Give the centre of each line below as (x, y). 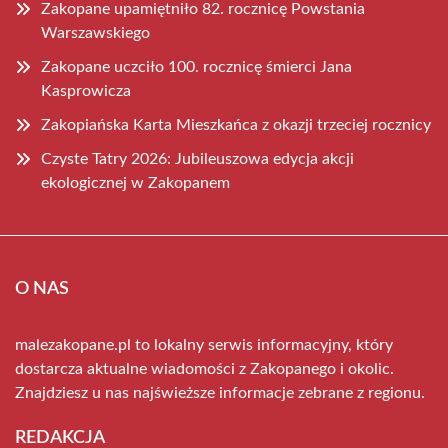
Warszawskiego (95, 32)
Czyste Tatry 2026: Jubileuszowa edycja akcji (197, 158)
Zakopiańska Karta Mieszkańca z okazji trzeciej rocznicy (236, 124)
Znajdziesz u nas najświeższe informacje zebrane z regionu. (220, 392)
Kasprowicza (86, 90)
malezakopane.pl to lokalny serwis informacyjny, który (204, 344)
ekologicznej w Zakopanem (135, 182)
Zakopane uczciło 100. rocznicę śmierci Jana (196, 66)
